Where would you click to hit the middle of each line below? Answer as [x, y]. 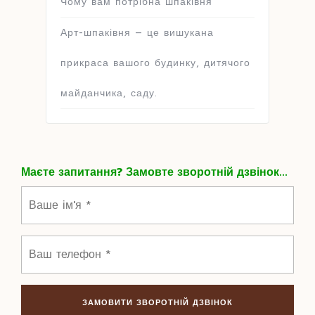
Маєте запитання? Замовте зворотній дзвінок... [154, 172]
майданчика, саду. [109, 93]
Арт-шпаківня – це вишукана [137, 32]
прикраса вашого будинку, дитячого [155, 63]
